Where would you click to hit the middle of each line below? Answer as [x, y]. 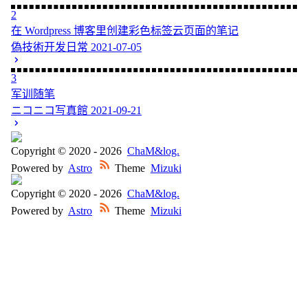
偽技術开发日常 [51, 47]
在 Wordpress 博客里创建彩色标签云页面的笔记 [125, 30]
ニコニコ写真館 [51, 110]
